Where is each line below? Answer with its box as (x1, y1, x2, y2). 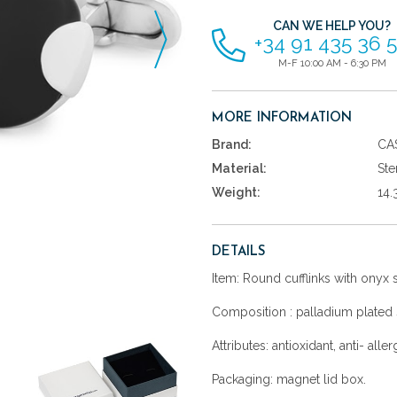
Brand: (212, 137, 252, 152)
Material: (212, 160, 267, 175)
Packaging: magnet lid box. (212, 371, 366, 386)
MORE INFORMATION (212, 112, 352, 126)
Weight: (212, 184, 261, 199)
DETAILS (212, 245, 266, 259)
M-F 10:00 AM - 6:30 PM (277, 58, 386, 70)
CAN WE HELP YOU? (273, 19, 391, 34)
